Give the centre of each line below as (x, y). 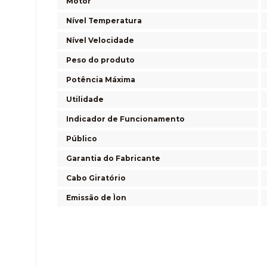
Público (82, 138)
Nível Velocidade (100, 40)
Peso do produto (100, 60)
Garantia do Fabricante (113, 158)
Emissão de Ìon (96, 197)
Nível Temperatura (104, 20)
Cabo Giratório (96, 178)
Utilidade (85, 99)
